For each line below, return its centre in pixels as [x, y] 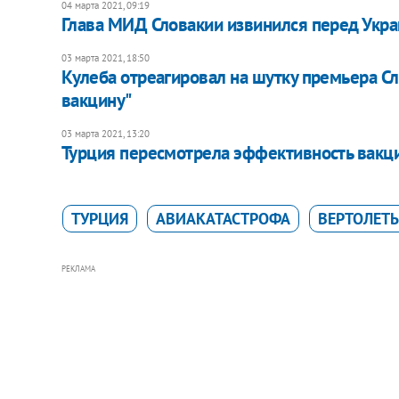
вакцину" [96, 100]
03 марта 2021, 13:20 [105, 133]
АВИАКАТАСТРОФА [223, 218]
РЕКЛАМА [78, 268]
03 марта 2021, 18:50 [105, 57]
